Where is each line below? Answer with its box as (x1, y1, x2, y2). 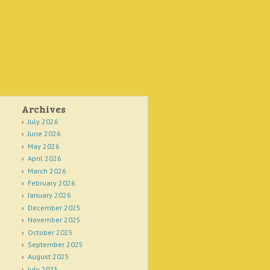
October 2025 (27, 227, 73, 237)
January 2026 (27, 190, 71, 200)
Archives (22, 102, 66, 115)
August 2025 (27, 252, 69, 262)
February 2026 (27, 178, 75, 187)
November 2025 (27, 215, 81, 225)
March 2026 (27, 166, 66, 175)
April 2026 (27, 154, 61, 163)
